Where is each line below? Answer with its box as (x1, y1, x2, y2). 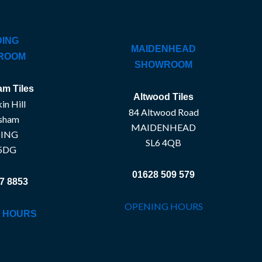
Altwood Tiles (133, 91, 194, 102)
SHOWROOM (135, 59, 192, 70)
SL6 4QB (146, 136, 181, 148)
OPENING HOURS (124, 200, 203, 212)
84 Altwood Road (128, 106, 199, 118)
